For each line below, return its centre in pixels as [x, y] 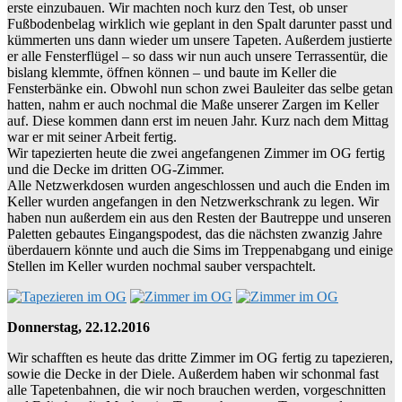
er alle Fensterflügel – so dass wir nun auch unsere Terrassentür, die [197, 56]
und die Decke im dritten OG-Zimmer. [116, 169]
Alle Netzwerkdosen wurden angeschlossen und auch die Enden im [198, 185]
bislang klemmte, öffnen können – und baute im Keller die [172, 72]
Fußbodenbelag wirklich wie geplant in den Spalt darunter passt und [200, 23]
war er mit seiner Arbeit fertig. [92, 136]
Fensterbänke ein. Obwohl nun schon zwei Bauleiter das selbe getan [200, 88]
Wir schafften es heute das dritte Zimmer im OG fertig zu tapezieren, [200, 357]
